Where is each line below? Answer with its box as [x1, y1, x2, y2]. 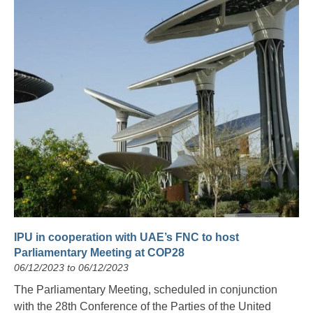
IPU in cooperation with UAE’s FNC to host [14, 231, 239, 244]
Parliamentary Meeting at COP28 [14, 247, 184, 259]
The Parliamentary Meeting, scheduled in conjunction [14, 284, 277, 296]
